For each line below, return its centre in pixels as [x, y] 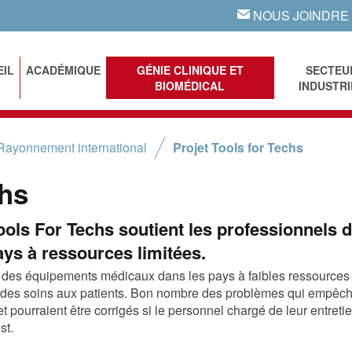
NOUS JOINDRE [299, 15]
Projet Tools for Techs [238, 147]
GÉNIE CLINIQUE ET [190, 70]
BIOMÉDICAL [190, 86]
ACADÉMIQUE [63, 70]
